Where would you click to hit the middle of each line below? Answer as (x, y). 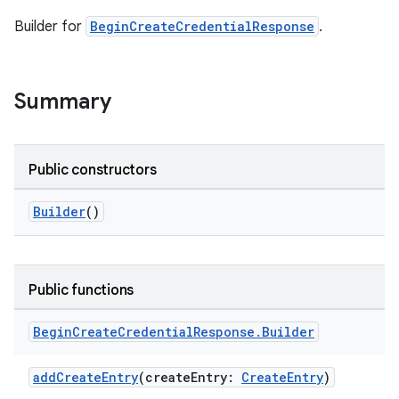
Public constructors (93, 170)
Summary (63, 102)
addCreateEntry (85, 377)
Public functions (81, 290)
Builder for (50, 27)
